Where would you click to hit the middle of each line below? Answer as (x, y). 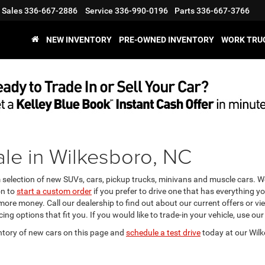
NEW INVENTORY (79, 40)
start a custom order (54, 191)
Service (99, 11)
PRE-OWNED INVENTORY (167, 40)
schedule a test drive (163, 232)
